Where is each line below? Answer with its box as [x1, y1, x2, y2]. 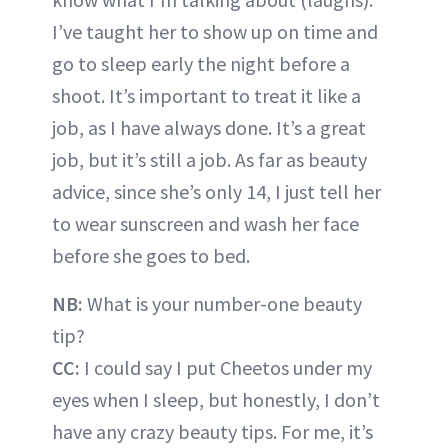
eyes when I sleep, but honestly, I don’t [52, 387, 380, 413]
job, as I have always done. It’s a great [52, 115, 366, 141]
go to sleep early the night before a [52, 51, 350, 77]
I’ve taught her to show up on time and [52, 19, 378, 45]
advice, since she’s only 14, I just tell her [52, 179, 381, 205]
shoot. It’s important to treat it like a [52, 83, 361, 109]
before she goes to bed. [52, 243, 250, 269]
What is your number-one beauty [83, 291, 362, 317]
